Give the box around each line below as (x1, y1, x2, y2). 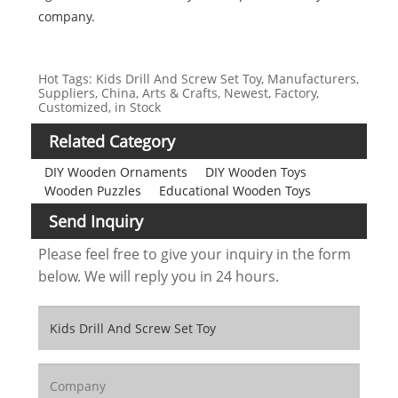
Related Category (49, 131, 175, 152)
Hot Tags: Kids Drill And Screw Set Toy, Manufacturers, (37, 70, 359, 87)
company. (37, 8, 95, 25)
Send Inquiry (49, 210, 143, 232)
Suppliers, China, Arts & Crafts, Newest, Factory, (37, 84, 319, 101)
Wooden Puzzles (44, 181, 141, 199)
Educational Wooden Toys (158, 181, 311, 199)
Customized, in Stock (37, 99, 161, 115)
